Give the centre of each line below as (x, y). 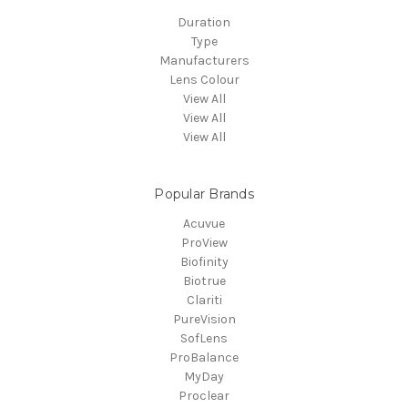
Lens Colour (204, 80)
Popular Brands (204, 194)
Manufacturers (204, 61)
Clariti (204, 301)
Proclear (204, 396)
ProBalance (204, 358)
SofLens (204, 339)
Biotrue (204, 281)
